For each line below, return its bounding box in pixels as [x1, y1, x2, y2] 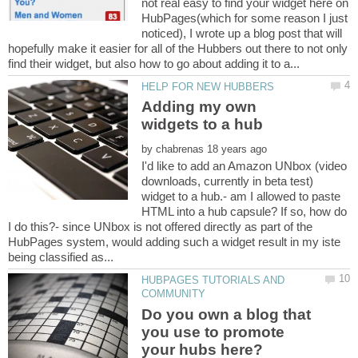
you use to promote [141, 323, 285, 340]
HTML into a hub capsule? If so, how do [141, 205, 348, 219]
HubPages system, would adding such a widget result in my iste [8, 235, 340, 249]
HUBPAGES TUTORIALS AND [141, 274, 285, 287]
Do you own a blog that [141, 305, 312, 323]
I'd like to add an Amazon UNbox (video [141, 159, 348, 173]
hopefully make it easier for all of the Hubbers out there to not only [8, 41, 348, 55]
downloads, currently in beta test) [141, 174, 314, 189]
